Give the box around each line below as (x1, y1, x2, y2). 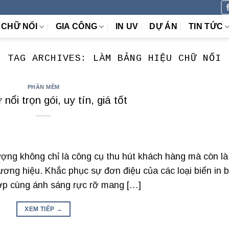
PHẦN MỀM (27, 84, 60, 90)
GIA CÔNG (55, 22, 98, 31)
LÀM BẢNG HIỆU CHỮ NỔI (93, 53, 221, 64)
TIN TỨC (188, 22, 223, 31)
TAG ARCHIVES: (8, 53, 94, 64)
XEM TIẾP (25, 205, 56, 213)
